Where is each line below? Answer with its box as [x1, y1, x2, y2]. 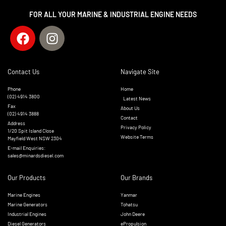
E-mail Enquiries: [8, 145, 45, 151]
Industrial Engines [8, 211, 46, 217]
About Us [121, 105, 140, 111]
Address [8, 120, 25, 126]
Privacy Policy [121, 124, 151, 130]
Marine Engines [8, 192, 40, 198]
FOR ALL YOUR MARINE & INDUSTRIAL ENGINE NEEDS [29, 10, 197, 19]
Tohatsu [121, 201, 138, 207]
